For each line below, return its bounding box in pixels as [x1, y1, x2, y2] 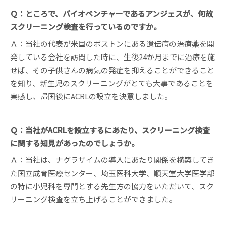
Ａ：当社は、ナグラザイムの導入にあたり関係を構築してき [10, 154, 214, 165]
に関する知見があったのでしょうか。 [10, 137, 139, 148]
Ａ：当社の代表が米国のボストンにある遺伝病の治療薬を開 [10, 38, 214, 49]
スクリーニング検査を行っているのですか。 [10, 21, 161, 32]
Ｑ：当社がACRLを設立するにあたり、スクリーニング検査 [10, 124, 210, 135]
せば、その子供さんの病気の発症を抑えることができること [10, 64, 214, 75]
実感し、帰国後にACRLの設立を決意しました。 [10, 90, 172, 101]
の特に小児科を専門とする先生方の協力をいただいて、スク [10, 181, 214, 192]
